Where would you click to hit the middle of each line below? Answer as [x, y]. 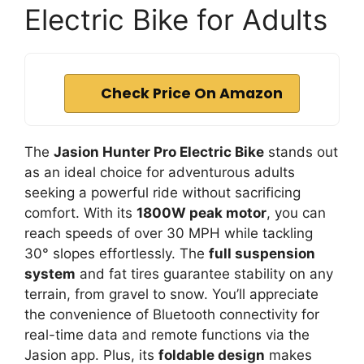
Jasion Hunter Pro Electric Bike [159, 152]
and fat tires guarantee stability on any [204, 273]
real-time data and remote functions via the [167, 334]
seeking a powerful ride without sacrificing [162, 192]
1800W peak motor [201, 212]
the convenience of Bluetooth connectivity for [172, 314]
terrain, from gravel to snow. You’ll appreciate [171, 294]
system [50, 273]
